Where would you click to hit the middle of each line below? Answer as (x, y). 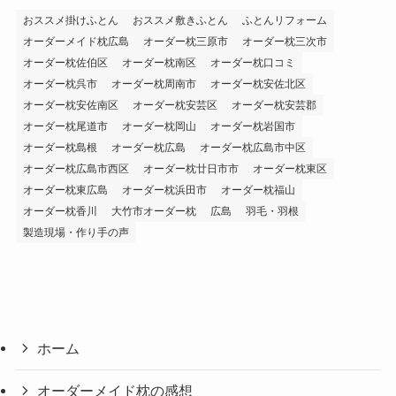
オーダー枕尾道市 (65, 126)
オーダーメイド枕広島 (76, 41)
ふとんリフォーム (284, 20)
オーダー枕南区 (159, 62)
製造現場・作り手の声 (76, 232)
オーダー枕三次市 (284, 41)
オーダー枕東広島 (65, 190)
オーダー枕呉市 (60, 84)
